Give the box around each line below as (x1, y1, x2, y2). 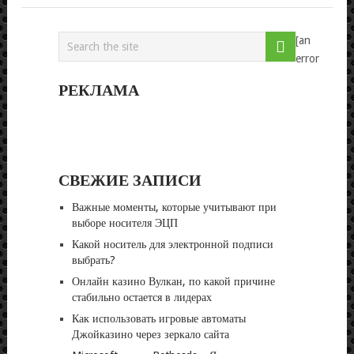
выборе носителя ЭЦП (71, 216, 178, 229)
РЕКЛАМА (58, 80, 139, 100)
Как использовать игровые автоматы (71, 311, 246, 325)
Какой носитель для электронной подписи (71, 237, 273, 250)
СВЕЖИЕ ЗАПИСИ (58, 170, 201, 190)
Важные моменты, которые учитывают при (71, 200, 277, 213)
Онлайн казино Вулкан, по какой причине (71, 274, 275, 288)
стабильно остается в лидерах (71, 290, 212, 303)
